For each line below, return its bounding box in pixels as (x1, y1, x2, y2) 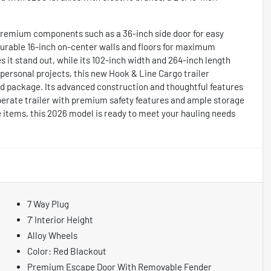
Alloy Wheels (27, 229, 78, 241)
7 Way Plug (27, 198, 70, 209)
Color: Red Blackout (27, 245, 107, 256)
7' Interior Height (27, 214, 94, 225)
